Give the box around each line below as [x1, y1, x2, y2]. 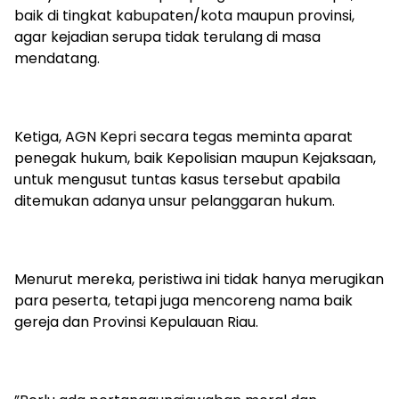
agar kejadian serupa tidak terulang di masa [14, 27, 321, 48]
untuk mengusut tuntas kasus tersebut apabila [14, 169, 340, 191]
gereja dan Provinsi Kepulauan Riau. [14, 312, 258, 333]
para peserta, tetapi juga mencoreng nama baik [14, 290, 353, 312]
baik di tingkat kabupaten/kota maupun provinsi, [14, 5, 354, 27]
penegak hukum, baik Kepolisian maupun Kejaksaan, [14, 148, 376, 169]
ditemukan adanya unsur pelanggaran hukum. [14, 191, 335, 212]
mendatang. [14, 48, 100, 69]
